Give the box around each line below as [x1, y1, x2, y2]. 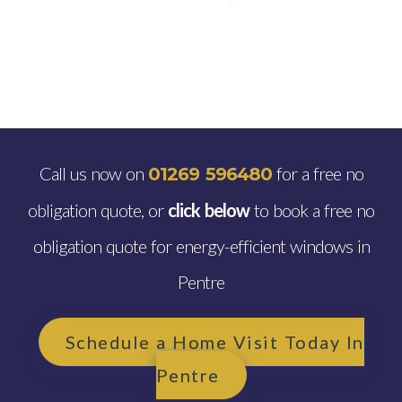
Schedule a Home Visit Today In [65, 331, 364, 353]
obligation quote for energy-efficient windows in [32, 235, 370, 257]
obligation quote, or [28, 199, 168, 221]
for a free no [271, 162, 363, 184]
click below [168, 199, 249, 221]
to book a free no [249, 199, 374, 221]
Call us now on [39, 162, 148, 184]
